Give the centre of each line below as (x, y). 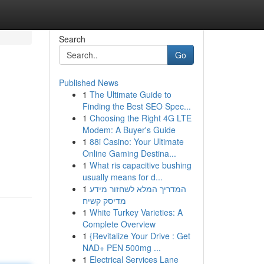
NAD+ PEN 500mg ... (121, 247)
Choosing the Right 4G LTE (140, 118)
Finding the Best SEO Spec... (136, 106)
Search (72, 39)
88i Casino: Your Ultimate (136, 141)
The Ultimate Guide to (130, 94)
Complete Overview (119, 224)
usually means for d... (122, 177)
